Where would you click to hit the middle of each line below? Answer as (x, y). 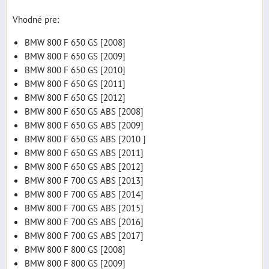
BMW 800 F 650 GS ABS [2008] (84, 111)
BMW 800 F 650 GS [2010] (75, 69)
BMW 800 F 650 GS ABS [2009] (84, 125)
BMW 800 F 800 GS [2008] (75, 249)
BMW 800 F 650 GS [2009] (75, 56)
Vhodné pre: (36, 19)
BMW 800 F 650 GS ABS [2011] (84, 152)
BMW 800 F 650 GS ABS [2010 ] (85, 138)
